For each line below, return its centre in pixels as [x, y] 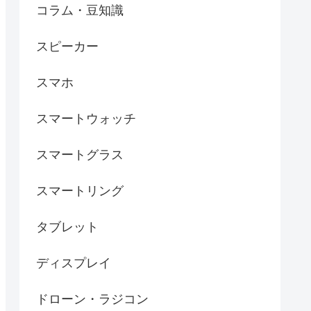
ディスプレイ [74, 263]
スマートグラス [80, 155]
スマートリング [80, 191]
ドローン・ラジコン [92, 300]
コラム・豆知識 [80, 11]
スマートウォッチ [86, 119]
